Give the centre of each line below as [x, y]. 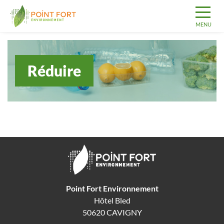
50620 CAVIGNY [112, 212]
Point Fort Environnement [112, 188]
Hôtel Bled [112, 200]
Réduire [54, 70]
